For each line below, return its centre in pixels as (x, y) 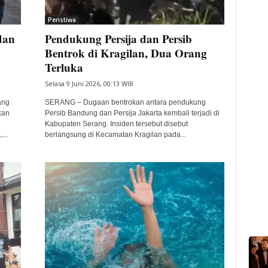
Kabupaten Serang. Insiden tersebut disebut (116, 124)
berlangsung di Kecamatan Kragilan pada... (115, 135)
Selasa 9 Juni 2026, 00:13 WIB (89, 83)
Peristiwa (62, 20)
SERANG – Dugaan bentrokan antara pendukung (125, 102)
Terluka (64, 67)
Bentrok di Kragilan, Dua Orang (126, 53)
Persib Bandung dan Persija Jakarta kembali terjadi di (132, 113)
